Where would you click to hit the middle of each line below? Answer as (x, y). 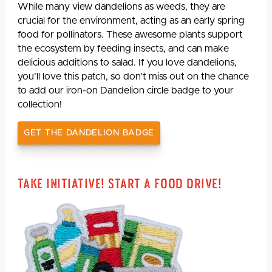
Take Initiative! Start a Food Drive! (120, 183)
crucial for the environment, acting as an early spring (131, 20)
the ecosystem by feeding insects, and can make (123, 48)
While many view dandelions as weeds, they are (121, 6)
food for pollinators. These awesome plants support (130, 34)
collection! (40, 104)
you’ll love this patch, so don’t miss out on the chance (133, 76)
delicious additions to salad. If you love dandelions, (127, 62)
